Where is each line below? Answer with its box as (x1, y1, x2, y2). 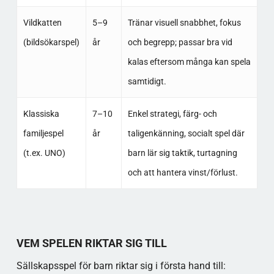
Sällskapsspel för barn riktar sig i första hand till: (16, 260, 226, 272)
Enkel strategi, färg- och (127, 109, 217, 119)
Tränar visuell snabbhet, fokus (127, 18, 241, 28)
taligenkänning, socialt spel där (127, 128, 245, 138)
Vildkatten (23, 18, 62, 28)
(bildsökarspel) (23, 37, 80, 47)
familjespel (23, 128, 64, 138)
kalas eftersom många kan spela (127, 57, 251, 67)
